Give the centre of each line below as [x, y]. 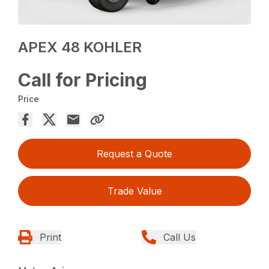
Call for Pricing [83, 80]
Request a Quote [134, 154]
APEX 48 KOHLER [80, 47]
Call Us [180, 237]
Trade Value [134, 191]
